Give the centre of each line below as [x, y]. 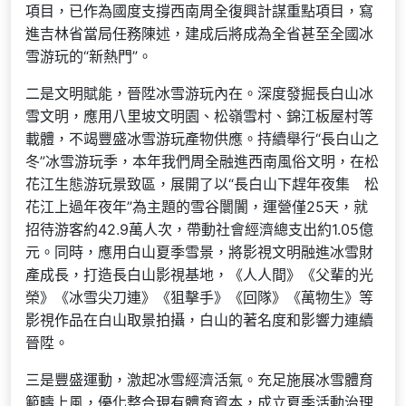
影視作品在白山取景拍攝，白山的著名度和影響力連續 [199, 319]
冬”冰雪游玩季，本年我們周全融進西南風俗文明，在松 [202, 161]
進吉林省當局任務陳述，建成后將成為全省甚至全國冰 [199, 33]
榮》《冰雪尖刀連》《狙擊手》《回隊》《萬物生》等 [199, 297]
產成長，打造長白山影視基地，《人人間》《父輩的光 [199, 274]
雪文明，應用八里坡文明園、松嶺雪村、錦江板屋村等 [199, 116]
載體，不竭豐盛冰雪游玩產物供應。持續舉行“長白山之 [202, 138]
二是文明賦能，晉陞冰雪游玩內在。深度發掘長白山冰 [199, 93]
